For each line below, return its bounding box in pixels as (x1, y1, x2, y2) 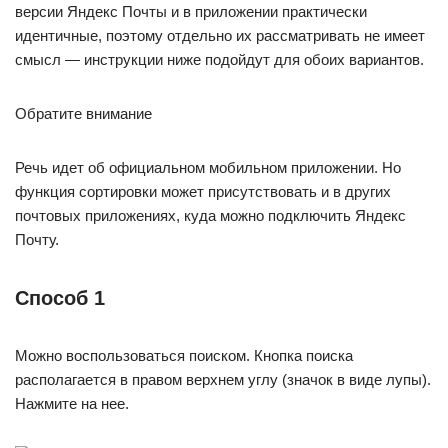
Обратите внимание (15, 105, 152, 122)
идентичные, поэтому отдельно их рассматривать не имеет (15, 27, 425, 44)
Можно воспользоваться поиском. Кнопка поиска (15, 347, 353, 364)
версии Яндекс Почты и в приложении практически (15, 3, 367, 20)
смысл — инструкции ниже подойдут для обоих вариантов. (15, 51, 424, 68)
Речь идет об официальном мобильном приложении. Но (15, 159, 401, 176)
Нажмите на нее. (15, 395, 129, 412)
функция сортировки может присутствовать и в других (15, 183, 391, 200)
